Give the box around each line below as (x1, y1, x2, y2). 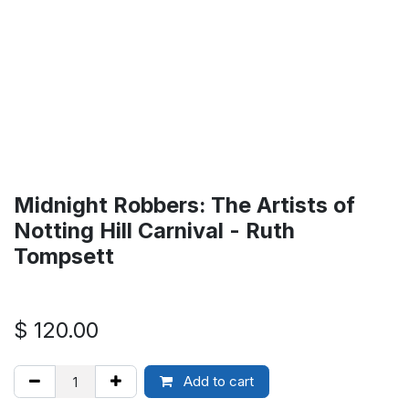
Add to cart (180, 372, 254, 390)
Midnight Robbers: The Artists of (14, 192, 355, 218)
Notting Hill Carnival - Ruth (14, 217, 295, 244)
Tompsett (14, 243, 114, 269)
